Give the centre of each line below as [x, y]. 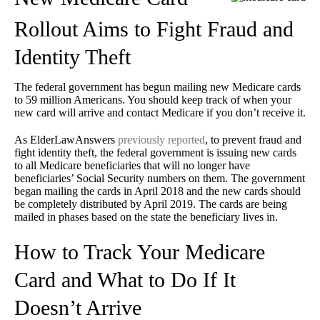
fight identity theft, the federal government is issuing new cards [155, 153]
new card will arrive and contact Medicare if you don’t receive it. [160, 113]
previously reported [161, 140]
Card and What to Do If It [125, 280]
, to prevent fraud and [253, 140]
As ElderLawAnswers [66, 140]
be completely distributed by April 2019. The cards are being [151, 204]
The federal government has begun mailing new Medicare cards [157, 87]
